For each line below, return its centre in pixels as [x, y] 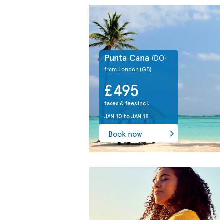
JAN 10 [113, 116]
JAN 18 [140, 116]
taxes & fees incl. [127, 103]
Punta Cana [128, 57]
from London [122, 69]
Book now [125, 133]
